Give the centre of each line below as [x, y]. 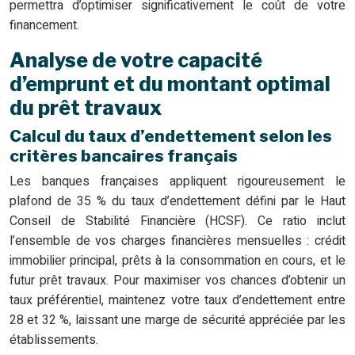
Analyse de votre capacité [136, 61]
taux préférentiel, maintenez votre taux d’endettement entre [177, 301]
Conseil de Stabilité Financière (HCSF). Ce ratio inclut [177, 221]
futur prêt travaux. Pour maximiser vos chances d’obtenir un [177, 281]
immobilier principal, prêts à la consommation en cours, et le [177, 261]
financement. [44, 26]
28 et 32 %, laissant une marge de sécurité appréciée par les [177, 321]
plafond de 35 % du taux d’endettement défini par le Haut [177, 202]
